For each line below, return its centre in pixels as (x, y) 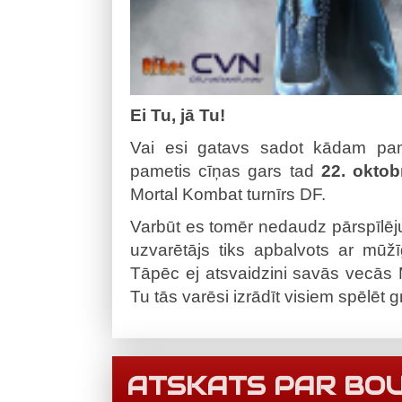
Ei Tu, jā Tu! (178, 115)
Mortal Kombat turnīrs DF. (228, 194)
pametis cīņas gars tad (226, 170)
